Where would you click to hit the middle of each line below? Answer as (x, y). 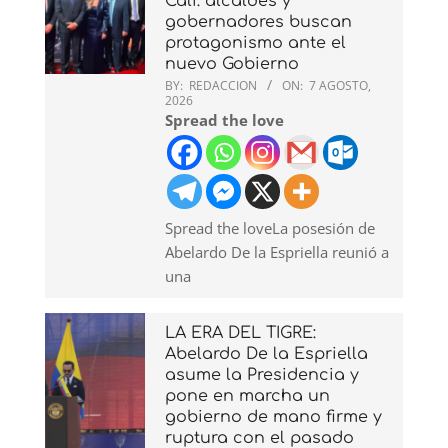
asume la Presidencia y (262, 374)
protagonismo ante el (255, 42)
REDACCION (223, 85)
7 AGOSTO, (340, 85)
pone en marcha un (247, 395)
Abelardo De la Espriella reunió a (277, 251)
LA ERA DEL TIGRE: (240, 332)
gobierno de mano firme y (273, 416)
